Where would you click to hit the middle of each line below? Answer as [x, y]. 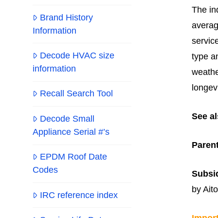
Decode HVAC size [77, 56]
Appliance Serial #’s [71, 132]
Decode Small [67, 118]
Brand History [66, 17]
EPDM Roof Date [73, 157]
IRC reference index [79, 195]
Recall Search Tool [76, 94]
